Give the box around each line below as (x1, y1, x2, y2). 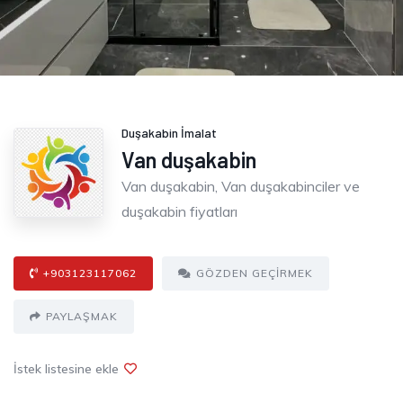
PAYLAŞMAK (46, 309, 118, 323)
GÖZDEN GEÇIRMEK (196, 265, 313, 280)
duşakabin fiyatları (121, 201, 237, 220)
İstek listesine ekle (13, 360, 119, 377)
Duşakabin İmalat (121, 124, 217, 140)
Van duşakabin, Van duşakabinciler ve (121, 176, 360, 195)
